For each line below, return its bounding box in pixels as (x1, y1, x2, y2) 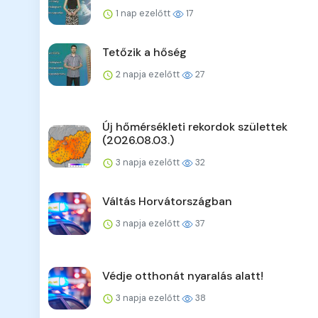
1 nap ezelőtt (114, 7, 172, 20)
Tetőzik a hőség (102, 45, 187, 60)
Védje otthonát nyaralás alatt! (102, 268, 263, 284)
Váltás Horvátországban (102, 194, 232, 209)
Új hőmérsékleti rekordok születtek (102, 119, 287, 135)
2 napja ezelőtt (114, 68, 182, 81)
